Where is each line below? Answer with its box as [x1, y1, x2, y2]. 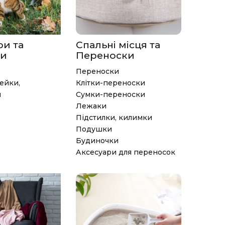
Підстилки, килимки [76, 113, 152, 122]
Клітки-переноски [76, 78, 145, 87]
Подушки [76, 124, 112, 134]
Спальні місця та [76, 39, 160, 51]
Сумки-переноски [76, 89, 145, 99]
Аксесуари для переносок [76, 147, 175, 157]
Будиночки [76, 136, 119, 145]
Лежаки [76, 101, 106, 110]
